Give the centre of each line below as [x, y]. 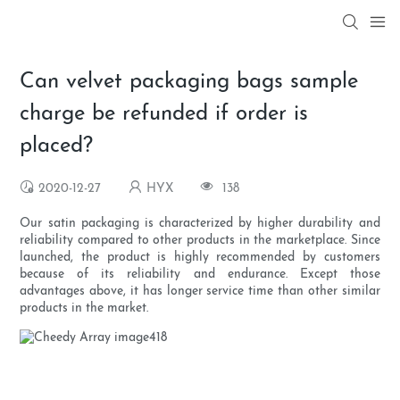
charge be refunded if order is [164, 115]
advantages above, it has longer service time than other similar [200, 292]
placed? [57, 147]
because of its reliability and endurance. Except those [200, 275]
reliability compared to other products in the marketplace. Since [200, 241]
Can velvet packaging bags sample [189, 83]
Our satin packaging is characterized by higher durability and [200, 224]
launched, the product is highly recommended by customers [200, 258]
